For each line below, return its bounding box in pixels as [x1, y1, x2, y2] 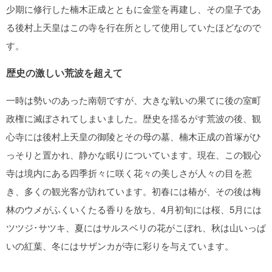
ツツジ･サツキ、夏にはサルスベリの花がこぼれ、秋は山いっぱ [6, 221, 266, 234]
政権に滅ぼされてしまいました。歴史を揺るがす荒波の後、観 [6, 112, 261, 124]
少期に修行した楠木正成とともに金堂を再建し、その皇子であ [6, 2, 261, 15]
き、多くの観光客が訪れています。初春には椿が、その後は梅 [6, 185, 261, 197]
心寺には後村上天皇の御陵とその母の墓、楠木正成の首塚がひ [6, 130, 261, 143]
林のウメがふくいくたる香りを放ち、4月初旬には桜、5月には [6, 203, 262, 216]
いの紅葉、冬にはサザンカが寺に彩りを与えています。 [6, 239, 234, 252]
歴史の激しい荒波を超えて [6, 66, 123, 80]
